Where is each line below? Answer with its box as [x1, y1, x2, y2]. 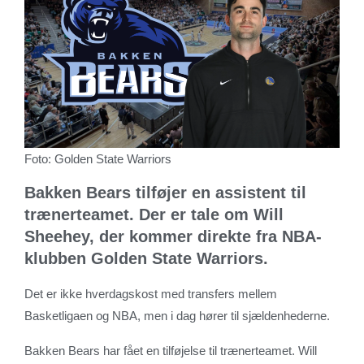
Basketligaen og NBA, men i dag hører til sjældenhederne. [24, 308, 330, 323]
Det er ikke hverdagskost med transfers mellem [24, 286, 277, 301]
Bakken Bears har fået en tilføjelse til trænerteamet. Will [24, 343, 317, 357]
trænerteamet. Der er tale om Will [24, 205, 284, 223]
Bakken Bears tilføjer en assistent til [24, 183, 306, 201]
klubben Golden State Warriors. [24, 249, 268, 267]
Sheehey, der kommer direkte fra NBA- [24, 227, 322, 245]
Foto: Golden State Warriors [24, 151, 171, 166]
